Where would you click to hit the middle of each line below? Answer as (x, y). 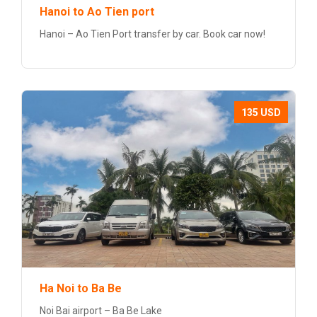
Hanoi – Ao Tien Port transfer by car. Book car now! (152, 34)
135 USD (261, 113)
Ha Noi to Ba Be (81, 288)
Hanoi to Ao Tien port (97, 12)
